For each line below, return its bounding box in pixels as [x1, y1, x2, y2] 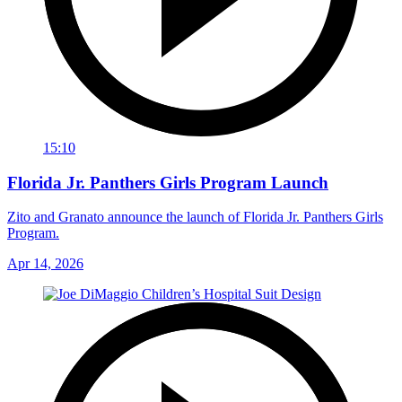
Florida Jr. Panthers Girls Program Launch [7, 172, 328, 192]
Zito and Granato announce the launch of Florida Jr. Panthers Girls [7, 209, 383, 225]
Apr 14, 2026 [7, 256, 83, 272]
